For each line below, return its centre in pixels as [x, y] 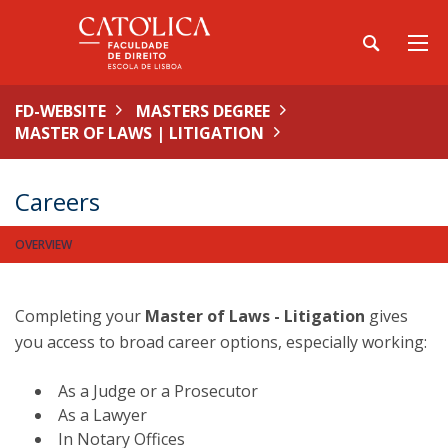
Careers [57, 201]
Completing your [80, 316]
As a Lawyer [102, 415]
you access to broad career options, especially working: [221, 342]
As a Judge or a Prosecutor [158, 391]
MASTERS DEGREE [203, 111]
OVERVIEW [43, 244]
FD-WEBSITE [60, 111]
